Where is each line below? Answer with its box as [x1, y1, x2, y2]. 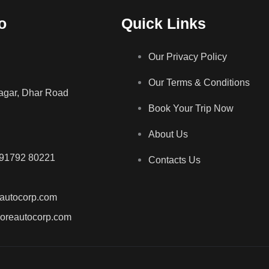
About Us [148, 128, 188, 139]
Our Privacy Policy [148, 51, 227, 62]
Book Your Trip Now [148, 103, 234, 113]
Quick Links [121, 14, 206, 32]
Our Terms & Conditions [148, 77, 250, 88]
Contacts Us [148, 154, 201, 165]
